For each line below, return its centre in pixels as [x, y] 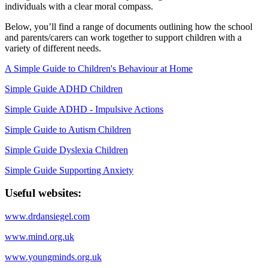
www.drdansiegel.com [47, 217]
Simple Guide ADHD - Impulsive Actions [84, 109]
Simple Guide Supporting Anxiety [69, 170]
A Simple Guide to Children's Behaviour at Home [99, 68]
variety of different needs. [53, 48]
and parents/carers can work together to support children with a [123, 37]
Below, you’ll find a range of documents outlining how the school [129, 26]
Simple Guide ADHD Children [64, 89]
